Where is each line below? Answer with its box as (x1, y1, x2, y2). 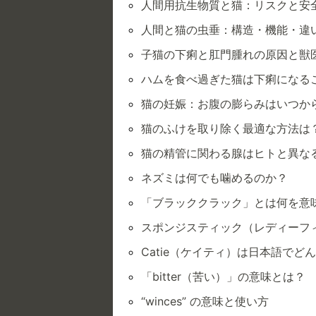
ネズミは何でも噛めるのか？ (141, 171, 288, 186)
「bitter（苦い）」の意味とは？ (141, 269, 305, 284)
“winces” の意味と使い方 (141, 294, 269, 309)
